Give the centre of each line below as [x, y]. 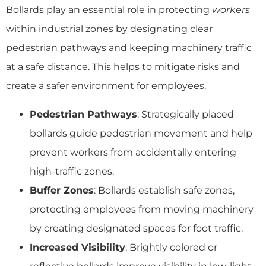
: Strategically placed [186, 114]
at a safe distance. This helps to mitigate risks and [123, 66]
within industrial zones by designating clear [109, 28]
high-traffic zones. [72, 171]
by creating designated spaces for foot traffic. [136, 228]
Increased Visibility [77, 247]
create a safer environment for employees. [106, 85]
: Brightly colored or [171, 247]
